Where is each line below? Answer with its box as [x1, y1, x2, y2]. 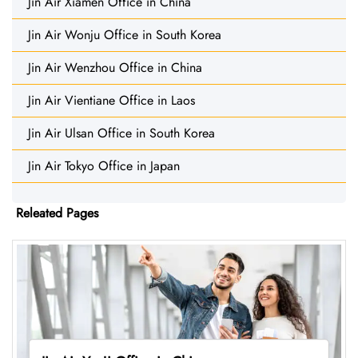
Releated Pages [16, 203, 98, 222]
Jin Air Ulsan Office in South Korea [28, 123, 215, 142]
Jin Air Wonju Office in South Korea [28, 25, 221, 44]
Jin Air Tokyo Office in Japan [28, 156, 180, 175]
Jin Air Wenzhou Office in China [28, 58, 202, 77]
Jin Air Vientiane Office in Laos [28, 90, 195, 109]
